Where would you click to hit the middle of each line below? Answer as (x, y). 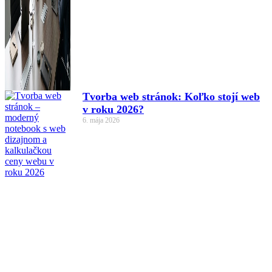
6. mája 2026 (101, 120)
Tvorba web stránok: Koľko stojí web (171, 96)
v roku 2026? (113, 109)
